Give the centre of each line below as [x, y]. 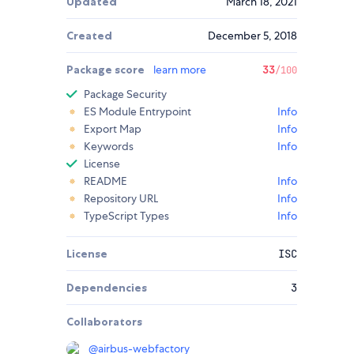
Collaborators [104, 322]
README [105, 181]
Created [89, 36]
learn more [180, 70]
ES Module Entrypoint [137, 112]
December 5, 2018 [252, 36]
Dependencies [107, 288]
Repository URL [121, 199]
